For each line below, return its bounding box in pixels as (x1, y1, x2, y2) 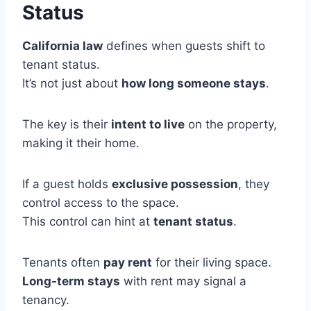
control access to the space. (22, 196, 179, 210)
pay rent (103, 255, 152, 270)
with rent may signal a (120, 274, 246, 289)
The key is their (22, 117, 111, 132)
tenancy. (22, 293, 69, 308)
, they (238, 177, 269, 192)
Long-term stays (22, 274, 120, 289)
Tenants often (22, 255, 103, 270)
